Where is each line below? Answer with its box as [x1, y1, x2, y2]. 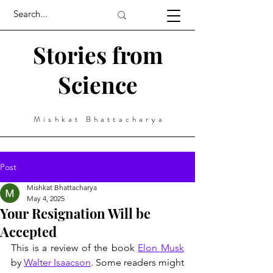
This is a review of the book [11, 242, 138, 253]
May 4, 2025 [27, 194, 65, 203]
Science [57, 69, 138, 99]
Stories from [32, 40, 163, 69]
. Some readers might [91, 257, 184, 268]
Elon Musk [138, 242, 184, 253]
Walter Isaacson [24, 257, 91, 268]
